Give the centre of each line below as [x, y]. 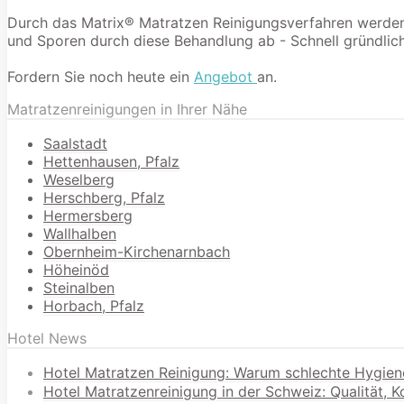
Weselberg [79, 179]
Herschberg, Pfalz [104, 197]
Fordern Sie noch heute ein [101, 76]
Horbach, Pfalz [94, 305]
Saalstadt [75, 143]
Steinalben [79, 287]
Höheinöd [76, 269]
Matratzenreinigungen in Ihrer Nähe [127, 109]
